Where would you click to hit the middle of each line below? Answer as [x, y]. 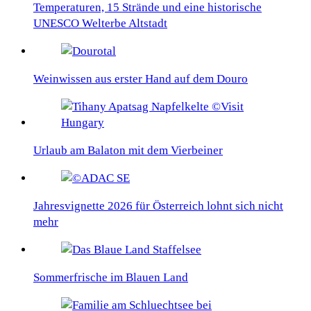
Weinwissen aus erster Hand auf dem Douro [141, 78]
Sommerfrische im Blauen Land [111, 277]
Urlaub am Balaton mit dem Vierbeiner [128, 150]
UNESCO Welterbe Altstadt [100, 23]
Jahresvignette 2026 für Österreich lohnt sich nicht [158, 205]
